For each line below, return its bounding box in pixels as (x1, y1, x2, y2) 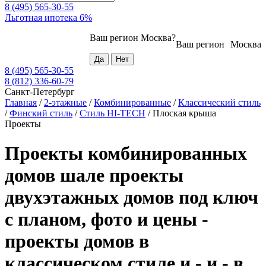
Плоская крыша (153, 108, 216, 119)
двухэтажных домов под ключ (5, 186, 258, 208)
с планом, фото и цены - (5, 208, 208, 230)
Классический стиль (178, 97, 261, 108)
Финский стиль (9, 108, 72, 119)
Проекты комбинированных (5, 142, 247, 164)
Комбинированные (94, 97, 171, 108)
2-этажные (44, 97, 87, 108)
